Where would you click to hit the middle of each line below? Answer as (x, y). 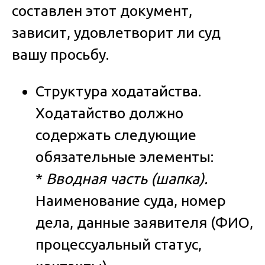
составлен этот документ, (102, 10)
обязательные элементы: (125, 156)
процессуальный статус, (119, 244)
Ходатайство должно (109, 113)
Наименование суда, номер (131, 200)
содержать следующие (116, 135)
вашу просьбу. (60, 54)
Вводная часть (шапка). (127, 178)
